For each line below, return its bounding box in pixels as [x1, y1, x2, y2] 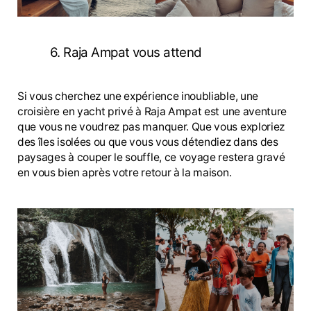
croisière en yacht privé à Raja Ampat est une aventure [17, 104, 287, 118]
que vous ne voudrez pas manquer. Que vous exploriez [17, 119, 285, 133]
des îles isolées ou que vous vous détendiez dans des [17, 135, 278, 149]
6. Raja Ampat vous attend [49, 44, 202, 61]
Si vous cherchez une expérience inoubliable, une [17, 89, 258, 103]
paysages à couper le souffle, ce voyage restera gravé [17, 150, 285, 164]
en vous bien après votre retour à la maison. [17, 165, 232, 179]
